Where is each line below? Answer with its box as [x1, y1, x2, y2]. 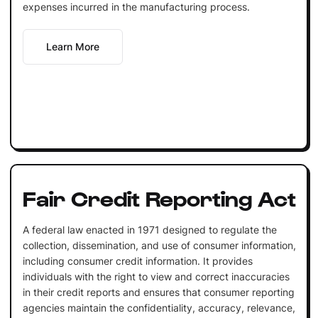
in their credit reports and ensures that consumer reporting [22, 285, 295, 298]
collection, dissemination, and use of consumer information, [22, 238, 296, 251]
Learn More [45, 40, 99, 53]
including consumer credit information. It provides [22, 254, 253, 267]
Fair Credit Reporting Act [22, 184, 296, 210]
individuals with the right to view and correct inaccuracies [22, 270, 290, 283]
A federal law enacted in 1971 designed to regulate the [22, 223, 277, 236]
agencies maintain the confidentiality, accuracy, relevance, [22, 301, 295, 314]
